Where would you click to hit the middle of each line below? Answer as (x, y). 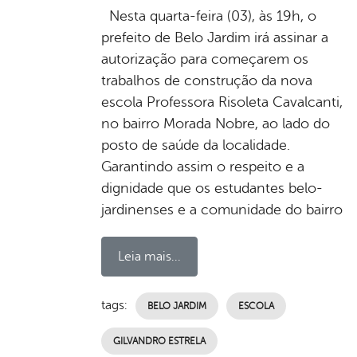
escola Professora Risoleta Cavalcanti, (222, 102)
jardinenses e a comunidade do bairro (222, 209)
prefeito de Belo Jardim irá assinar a (215, 37)
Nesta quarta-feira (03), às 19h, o (209, 16)
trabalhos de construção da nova (207, 80)
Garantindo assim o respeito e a (203, 166)
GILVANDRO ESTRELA (159, 341)
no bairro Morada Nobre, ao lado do (216, 123)
